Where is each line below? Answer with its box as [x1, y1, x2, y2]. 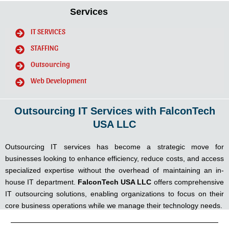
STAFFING [31, 43, 58, 53]
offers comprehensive [151, 178, 224, 187]
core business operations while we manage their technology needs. [5, 201, 222, 210]
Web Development [31, 76, 86, 85]
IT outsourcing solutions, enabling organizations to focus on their [5, 190, 224, 198]
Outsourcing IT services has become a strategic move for [5, 143, 224, 151]
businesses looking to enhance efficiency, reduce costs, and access [5, 154, 224, 163]
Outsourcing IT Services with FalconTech [14, 105, 215, 117]
